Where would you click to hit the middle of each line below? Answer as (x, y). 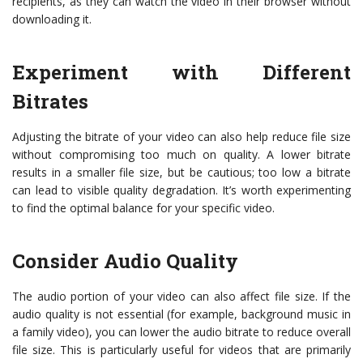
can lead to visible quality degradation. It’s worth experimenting (181, 190)
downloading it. (52, 19)
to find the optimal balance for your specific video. (143, 208)
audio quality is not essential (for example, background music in (181, 314)
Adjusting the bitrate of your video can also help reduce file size (181, 137)
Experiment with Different (181, 72)
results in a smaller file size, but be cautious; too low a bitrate (181, 172)
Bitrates (50, 101)
